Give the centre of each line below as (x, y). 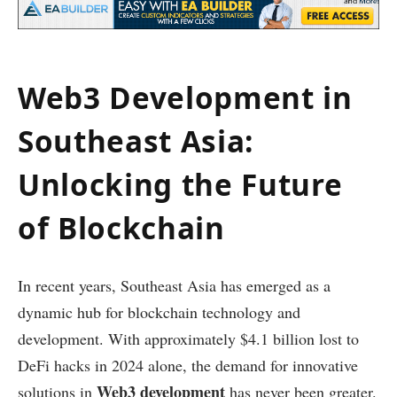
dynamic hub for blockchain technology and (159, 311)
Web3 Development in (185, 97)
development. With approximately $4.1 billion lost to (188, 338)
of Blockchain (121, 227)
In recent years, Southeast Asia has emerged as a (174, 285)
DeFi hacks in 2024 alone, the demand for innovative (188, 365)
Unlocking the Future (180, 184)
